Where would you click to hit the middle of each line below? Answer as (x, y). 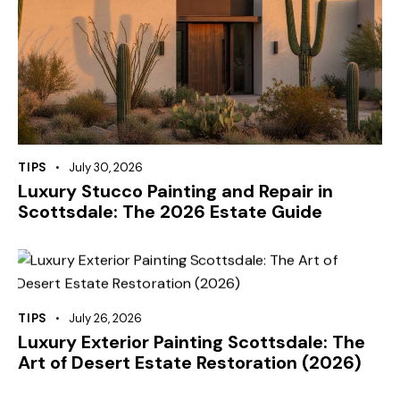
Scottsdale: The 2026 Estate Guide (170, 211)
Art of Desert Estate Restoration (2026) (190, 362)
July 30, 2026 (105, 167)
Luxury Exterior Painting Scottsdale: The (192, 342)
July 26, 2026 (105, 318)
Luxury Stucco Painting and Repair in (175, 191)
